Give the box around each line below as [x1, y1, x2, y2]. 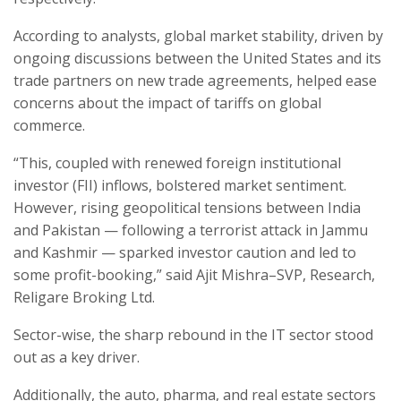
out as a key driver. [13, 347, 140, 368]
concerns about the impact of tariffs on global [13, 93, 321, 114]
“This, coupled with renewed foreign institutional [13, 153, 341, 174]
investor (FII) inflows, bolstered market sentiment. [13, 175, 346, 196]
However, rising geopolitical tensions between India [13, 198, 361, 218]
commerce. [13, 115, 85, 136]
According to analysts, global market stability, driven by [13, 26, 383, 47]
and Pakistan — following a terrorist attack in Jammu [13, 220, 368, 241]
